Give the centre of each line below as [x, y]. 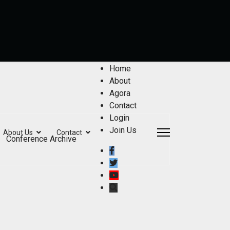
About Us [18, 132]
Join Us [123, 130]
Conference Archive [41, 139]
